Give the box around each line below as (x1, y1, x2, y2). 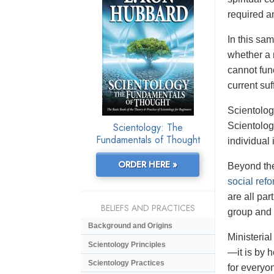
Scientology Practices (88, 258, 165, 267)
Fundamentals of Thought (95, 133, 200, 147)
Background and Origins (88, 221, 172, 231)
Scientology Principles (88, 240, 166, 249)
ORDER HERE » (117, 158, 177, 171)
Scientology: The (113, 120, 183, 135)
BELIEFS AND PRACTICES (100, 202, 195, 215)
